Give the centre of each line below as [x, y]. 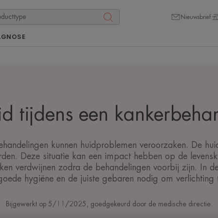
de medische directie [179, 204]
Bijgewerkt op [27, 204]
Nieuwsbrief [196, 17]
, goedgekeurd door [117, 204]
